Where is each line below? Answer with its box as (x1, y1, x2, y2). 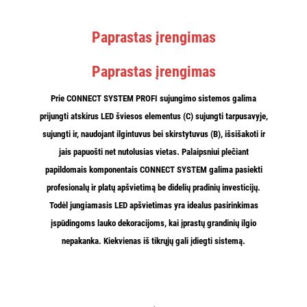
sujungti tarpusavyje (195, 110, 266, 121)
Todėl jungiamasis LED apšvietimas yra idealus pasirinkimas (49, 199, 258, 210)
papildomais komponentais (45, 164, 138, 175)
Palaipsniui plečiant (181, 146, 249, 157)
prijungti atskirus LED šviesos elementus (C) (39, 110, 195, 121)
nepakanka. (62, 235, 103, 246)
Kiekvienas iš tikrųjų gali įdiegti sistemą (103, 235, 243, 246)
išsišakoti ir (224, 128, 265, 139)
